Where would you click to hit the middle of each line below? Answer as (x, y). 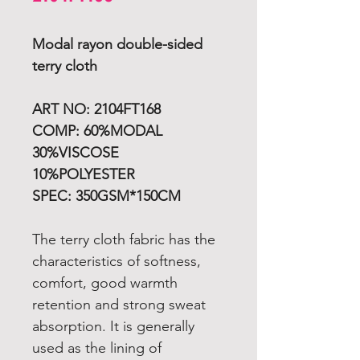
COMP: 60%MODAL (97, 131)
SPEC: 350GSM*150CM (106, 196)
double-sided (160, 44)
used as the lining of (97, 348)
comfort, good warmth (105, 283)
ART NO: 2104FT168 (96, 109)
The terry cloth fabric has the (124, 239)
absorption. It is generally (113, 326)
